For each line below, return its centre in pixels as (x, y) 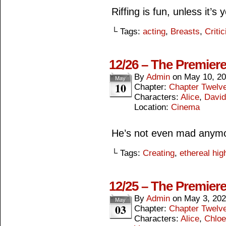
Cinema (185, 107)
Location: (153, 107)
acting (154, 32)
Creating (159, 153)
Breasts (185, 32)
